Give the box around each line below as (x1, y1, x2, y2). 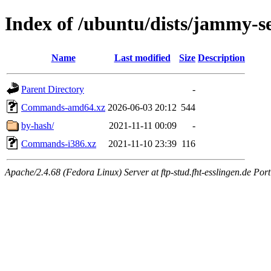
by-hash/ (21, 120, 54, 131)
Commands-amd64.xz (21, 102, 105, 113)
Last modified (114, 52, 171, 63)
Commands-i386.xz (21, 138, 96, 149)
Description (198, 52, 245, 63)
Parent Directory (21, 83, 84, 94)
